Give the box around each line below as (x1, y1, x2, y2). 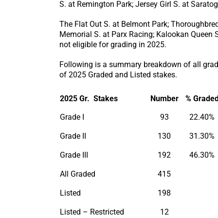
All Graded (60, 169, 95, 179)
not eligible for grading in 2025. (59, 39, 166, 49)
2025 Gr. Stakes (60, 93, 118, 103)
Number (150, 93, 179, 103)
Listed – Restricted (60, 207, 124, 217)
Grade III (60, 150, 88, 160)
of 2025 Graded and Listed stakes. (59, 70, 177, 79)
